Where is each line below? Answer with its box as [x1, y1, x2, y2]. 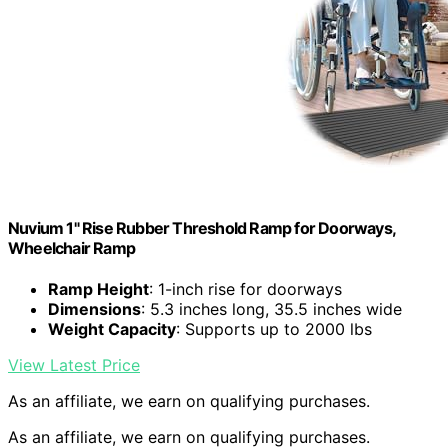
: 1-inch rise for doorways [149, 279, 342, 300]
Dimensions [48, 299, 141, 320]
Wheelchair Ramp [8, 237, 135, 258]
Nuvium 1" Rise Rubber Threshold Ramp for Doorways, [8, 217, 396, 238]
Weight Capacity [48, 319, 176, 340]
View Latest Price [8, 355, 140, 376]
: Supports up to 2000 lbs [176, 319, 372, 340]
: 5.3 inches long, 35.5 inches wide [141, 299, 402, 320]
